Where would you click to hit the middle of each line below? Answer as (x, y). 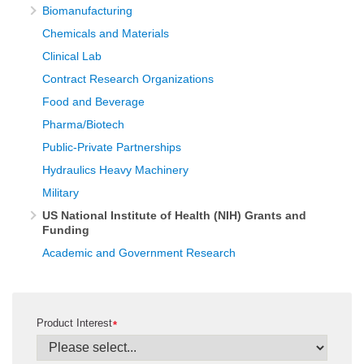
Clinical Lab (72, 56)
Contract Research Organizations (128, 78)
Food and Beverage (93, 101)
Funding (66, 230)
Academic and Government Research (139, 252)
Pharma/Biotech (83, 124)
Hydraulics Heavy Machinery (115, 169)
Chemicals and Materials (106, 33)
